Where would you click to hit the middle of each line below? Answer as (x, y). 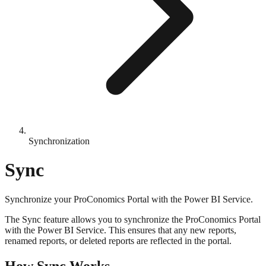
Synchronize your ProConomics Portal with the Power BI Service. (129, 199)
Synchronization (59, 141)
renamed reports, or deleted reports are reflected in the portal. (118, 240)
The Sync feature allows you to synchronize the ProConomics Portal (133, 219)
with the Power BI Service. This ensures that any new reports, (121, 230)
